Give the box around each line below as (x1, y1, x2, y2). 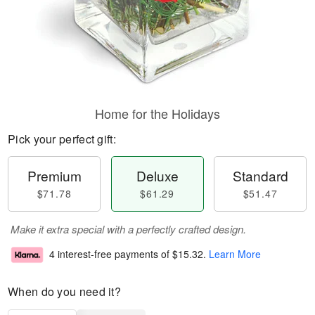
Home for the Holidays (95, 104, 220, 122)
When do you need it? (8, 283, 121, 300)
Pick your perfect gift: (8, 131, 116, 147)
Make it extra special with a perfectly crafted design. (11, 221, 246, 236)
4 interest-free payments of (49, 247, 172, 262)
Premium (27, 166, 82, 185)
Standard (232, 166, 288, 185)
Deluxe (136, 166, 179, 185)
